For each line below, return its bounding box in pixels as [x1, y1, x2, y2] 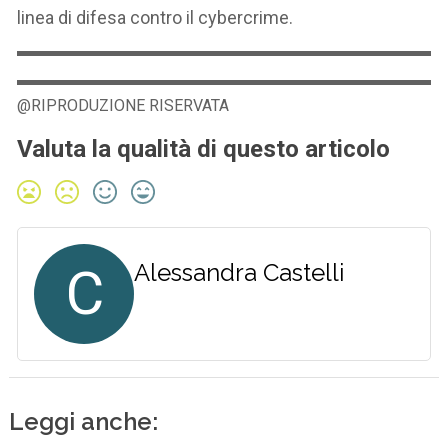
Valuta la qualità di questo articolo [17, 134, 391, 163]
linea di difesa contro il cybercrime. [17, 6, 294, 28]
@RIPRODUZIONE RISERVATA [17, 95, 230, 115]
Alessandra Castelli [134, 257, 345, 287]
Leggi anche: [9, 406, 159, 436]
